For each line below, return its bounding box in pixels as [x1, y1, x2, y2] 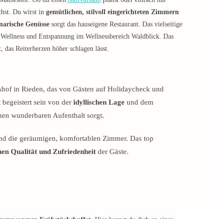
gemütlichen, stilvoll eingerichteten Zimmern [46, 8, 179, 16]
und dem [125, 98, 153, 106]
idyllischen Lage [73, 98, 125, 106]
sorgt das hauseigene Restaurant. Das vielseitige [49, 20, 182, 28]
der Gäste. [96, 147, 129, 155]
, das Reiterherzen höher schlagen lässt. [1, 44, 109, 52]
